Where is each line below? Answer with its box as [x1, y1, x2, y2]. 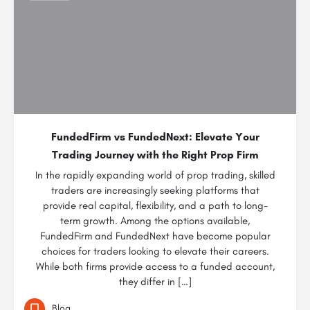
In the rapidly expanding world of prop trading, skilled [35, 169, 275, 181]
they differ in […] [118, 275, 192, 288]
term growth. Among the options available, [60, 215, 250, 227]
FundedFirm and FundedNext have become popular [39, 230, 271, 242]
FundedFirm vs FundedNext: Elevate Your [51, 130, 259, 143]
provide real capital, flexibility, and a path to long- [42, 199, 268, 212]
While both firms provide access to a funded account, [35, 260, 275, 273]
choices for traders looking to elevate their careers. [41, 245, 269, 257]
